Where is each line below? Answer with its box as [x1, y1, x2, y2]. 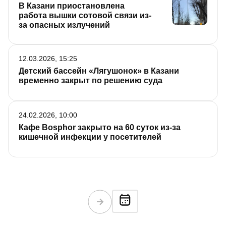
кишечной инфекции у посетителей [19, 133, 161, 142]
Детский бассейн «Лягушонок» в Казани [19, 67, 179, 76]
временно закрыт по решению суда [19, 76, 162, 85]
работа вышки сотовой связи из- [19, 11, 151, 20]
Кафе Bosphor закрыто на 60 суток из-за [19, 123, 181, 132]
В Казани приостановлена [19, 2, 125, 11]
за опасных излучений [19, 21, 110, 30]
